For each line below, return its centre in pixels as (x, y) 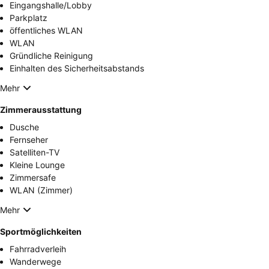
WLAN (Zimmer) (41, 190)
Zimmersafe (33, 178)
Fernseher (29, 140)
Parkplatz (29, 18)
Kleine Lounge (37, 165)
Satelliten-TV (35, 153)
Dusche (24, 127)
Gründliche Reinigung (51, 56)
